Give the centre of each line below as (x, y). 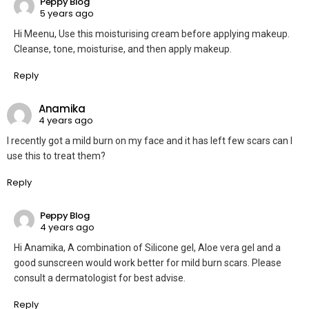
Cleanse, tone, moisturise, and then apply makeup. (123, 49)
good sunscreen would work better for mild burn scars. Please (148, 262)
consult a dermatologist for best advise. (100, 278)
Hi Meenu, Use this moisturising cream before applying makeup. (152, 33)
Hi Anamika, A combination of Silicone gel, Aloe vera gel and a (147, 247)
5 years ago (67, 14)
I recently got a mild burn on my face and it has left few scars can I (150, 140)
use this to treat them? (56, 156)
